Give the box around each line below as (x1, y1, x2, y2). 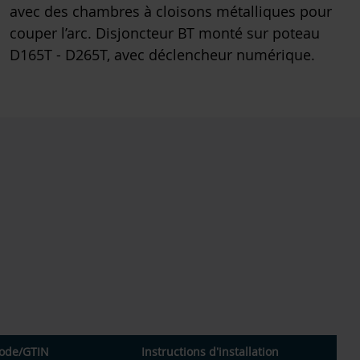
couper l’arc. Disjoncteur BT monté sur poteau (10, 23, 320, 43)
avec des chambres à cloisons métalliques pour (10, 2, 332, 21)
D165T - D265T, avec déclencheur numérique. (10, 45, 315, 64)
